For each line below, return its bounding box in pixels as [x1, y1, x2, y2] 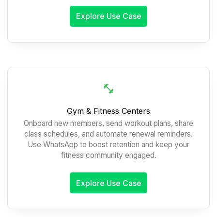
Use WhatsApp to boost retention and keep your [28, 140, 189, 150]
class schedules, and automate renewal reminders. [24, 129, 193, 139]
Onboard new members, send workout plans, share [24, 119, 193, 128]
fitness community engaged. [61, 151, 156, 160]
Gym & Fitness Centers [67, 106, 150, 116]
